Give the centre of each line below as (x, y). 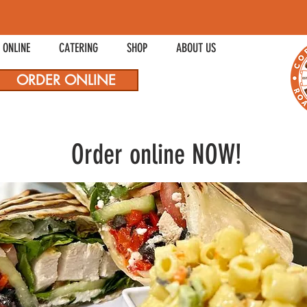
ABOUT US (196, 48)
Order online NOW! (153, 155)
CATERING (78, 48)
